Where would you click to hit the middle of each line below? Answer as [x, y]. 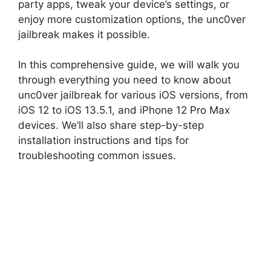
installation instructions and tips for [103, 140]
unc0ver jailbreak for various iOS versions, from [133, 95]
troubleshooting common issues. [97, 155]
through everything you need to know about [125, 80]
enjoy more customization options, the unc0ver [132, 19]
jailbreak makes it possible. [84, 34]
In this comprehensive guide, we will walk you [129, 65]
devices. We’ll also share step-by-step [111, 125]
